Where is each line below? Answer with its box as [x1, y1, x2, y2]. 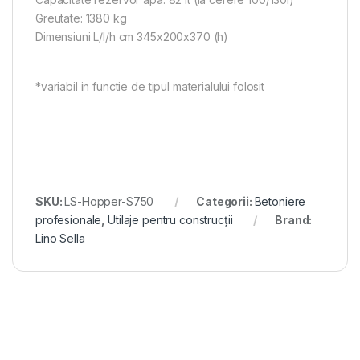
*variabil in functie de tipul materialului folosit [35, 80, 264, 94]
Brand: [275, 213, 313, 227]
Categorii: [196, 194, 255, 209]
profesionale [35, 213, 102, 227]
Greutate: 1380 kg [35, 10, 127, 25]
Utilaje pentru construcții [108, 213, 233, 227]
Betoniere [254, 194, 306, 209]
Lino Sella [35, 231, 85, 246]
